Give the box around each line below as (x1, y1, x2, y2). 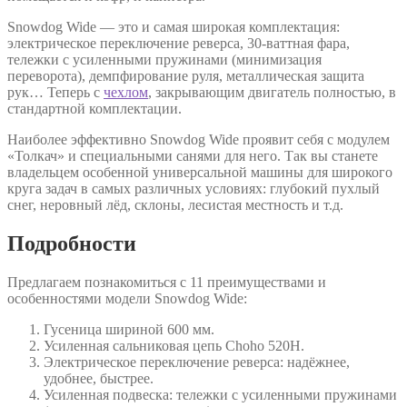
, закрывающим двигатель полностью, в (148, 84, 396, 100)
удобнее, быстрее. (44, 370, 154, 386)
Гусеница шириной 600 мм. (44, 321, 214, 337)
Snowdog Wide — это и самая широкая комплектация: (7, 18, 340, 35)
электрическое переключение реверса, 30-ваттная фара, (7, 35, 350, 51)
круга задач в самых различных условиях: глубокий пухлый (7, 180, 380, 196)
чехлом (104, 84, 148, 100)
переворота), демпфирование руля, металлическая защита (7, 67, 364, 84)
